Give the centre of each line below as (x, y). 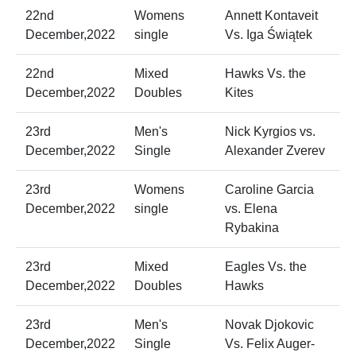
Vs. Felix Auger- (270, 344)
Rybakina (252, 228)
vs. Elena (251, 209)
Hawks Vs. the (265, 74)
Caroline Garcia (269, 190)
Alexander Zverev (275, 151)
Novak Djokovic (269, 325)
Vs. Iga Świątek (269, 35)
